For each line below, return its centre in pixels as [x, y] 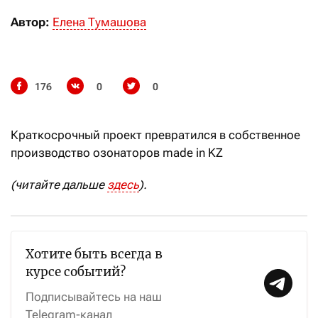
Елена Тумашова [99, 22]
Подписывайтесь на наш [94, 297]
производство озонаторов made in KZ [117, 153]
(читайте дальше [59, 185]
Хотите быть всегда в [94, 254]
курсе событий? [76, 272]
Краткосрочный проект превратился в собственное [155, 135]
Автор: [30, 22]
